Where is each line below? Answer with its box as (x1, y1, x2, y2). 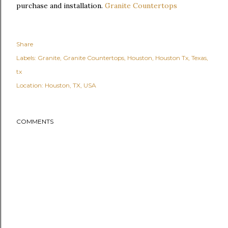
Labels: (16, 53, 36, 62)
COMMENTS (16, 117, 53, 125)
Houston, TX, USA (45, 81, 96, 89)
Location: (16, 81, 45, 89)
